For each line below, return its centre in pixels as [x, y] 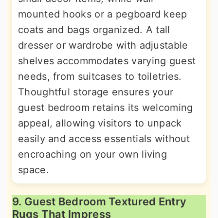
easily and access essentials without [104, 138]
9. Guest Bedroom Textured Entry [100, 201]
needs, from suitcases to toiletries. [100, 76]
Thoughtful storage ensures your [96, 92]
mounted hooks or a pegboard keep [103, 14]
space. [34, 170]
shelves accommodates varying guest [107, 61]
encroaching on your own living [92, 154]
